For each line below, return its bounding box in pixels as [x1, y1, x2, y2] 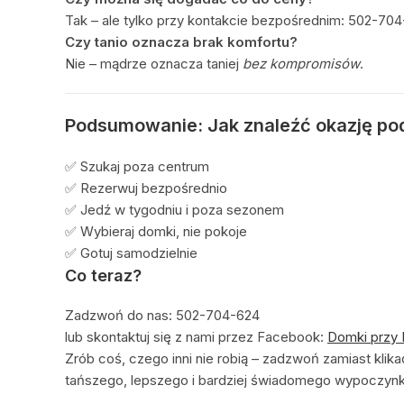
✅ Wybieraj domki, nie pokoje [65, 222, 247, 240]
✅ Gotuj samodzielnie [65, 243, 197, 262]
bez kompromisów [243, 54, 360, 72]
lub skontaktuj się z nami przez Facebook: [65, 327, 327, 345]
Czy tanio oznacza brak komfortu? [65, 32, 298, 50]
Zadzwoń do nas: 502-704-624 [65, 306, 260, 324]
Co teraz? [65, 265, 142, 285]
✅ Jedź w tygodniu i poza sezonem [65, 200, 284, 218]
